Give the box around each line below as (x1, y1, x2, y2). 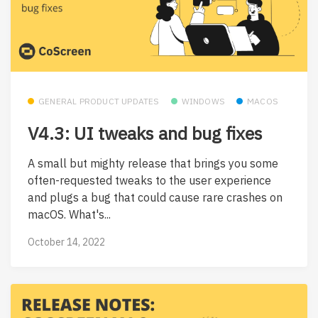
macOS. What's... (28, 207, 111, 221)
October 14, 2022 (28, 236, 105, 249)
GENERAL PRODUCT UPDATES (38, 96, 160, 107)
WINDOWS (181, 96, 226, 107)
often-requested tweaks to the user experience (28, 172, 271, 187)
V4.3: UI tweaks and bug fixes (28, 121, 263, 146)
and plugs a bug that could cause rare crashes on (28, 190, 283, 204)
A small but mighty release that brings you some (28, 155, 278, 170)
